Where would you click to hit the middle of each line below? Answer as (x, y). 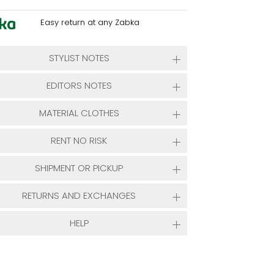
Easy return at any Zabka (90, 22)
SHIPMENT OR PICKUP (79, 168)
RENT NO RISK (79, 140)
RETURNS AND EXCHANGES (79, 195)
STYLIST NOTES (79, 58)
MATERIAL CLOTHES (79, 113)
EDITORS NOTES (79, 85)
